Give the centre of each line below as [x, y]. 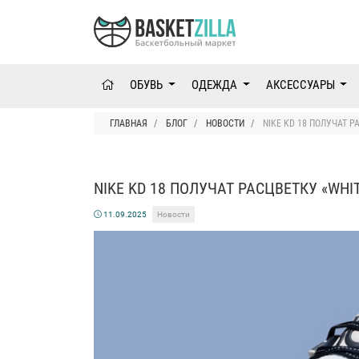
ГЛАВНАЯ [129, 124]
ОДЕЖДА [215, 85]
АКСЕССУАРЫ [301, 85]
